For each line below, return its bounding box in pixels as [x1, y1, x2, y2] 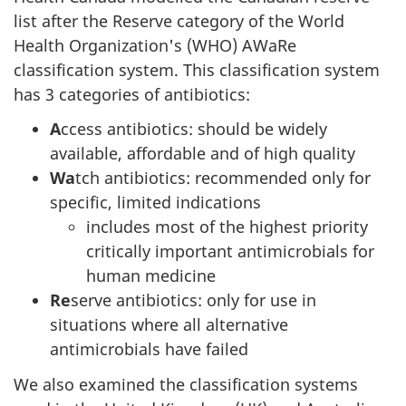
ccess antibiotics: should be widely [61, 118, 327, 140]
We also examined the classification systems [14, 372, 358, 395]
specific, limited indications [50, 191, 261, 213]
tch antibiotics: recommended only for [75, 167, 371, 188]
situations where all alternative [50, 314, 288, 335]
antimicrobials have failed [50, 338, 248, 360]
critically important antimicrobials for [86, 240, 374, 262]
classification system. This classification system [14, 58, 380, 81]
